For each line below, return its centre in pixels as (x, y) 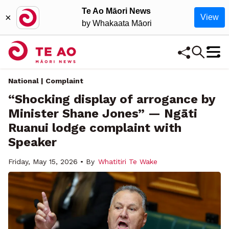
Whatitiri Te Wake (128, 162)
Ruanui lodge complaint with (95, 128)
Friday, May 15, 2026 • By (51, 162)
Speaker (32, 142)
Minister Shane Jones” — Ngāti (103, 113)
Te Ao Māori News (116, 11)
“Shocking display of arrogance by (112, 99)
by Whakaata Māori (117, 23)
